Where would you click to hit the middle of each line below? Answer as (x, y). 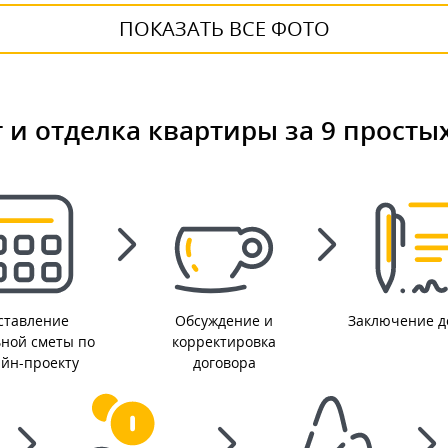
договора (224, 363)
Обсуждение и (224, 321)
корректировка (224, 342)
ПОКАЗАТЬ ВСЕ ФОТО (224, 29)
